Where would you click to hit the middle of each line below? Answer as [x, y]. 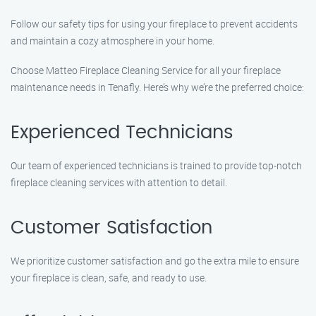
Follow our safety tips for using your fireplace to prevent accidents [154, 24]
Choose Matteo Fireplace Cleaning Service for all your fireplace [146, 70]
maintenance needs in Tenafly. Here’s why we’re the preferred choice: [157, 87]
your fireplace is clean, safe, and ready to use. [109, 278]
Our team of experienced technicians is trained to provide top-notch [156, 165]
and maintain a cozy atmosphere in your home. [113, 41]
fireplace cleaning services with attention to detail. [119, 182]
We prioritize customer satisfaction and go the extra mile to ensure [155, 261]
